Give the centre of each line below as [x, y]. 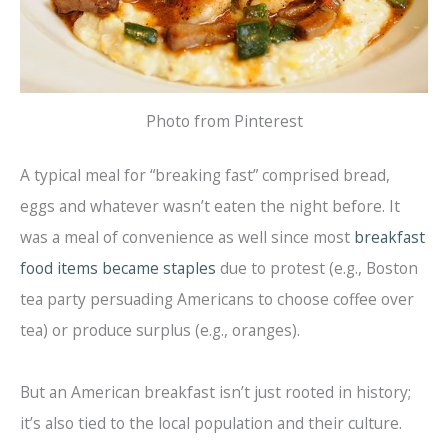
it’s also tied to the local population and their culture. [211, 423]
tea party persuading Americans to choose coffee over [217, 299]
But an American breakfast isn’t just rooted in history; [215, 392]
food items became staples [118, 268]
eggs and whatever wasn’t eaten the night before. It [210, 206]
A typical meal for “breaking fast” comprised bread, [205, 175]
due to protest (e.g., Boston [317, 268]
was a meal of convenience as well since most [187, 237]
